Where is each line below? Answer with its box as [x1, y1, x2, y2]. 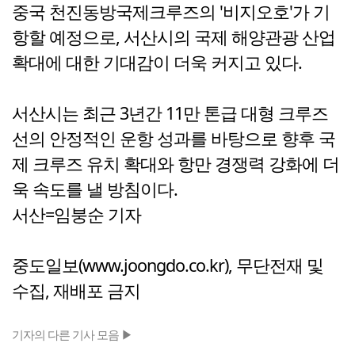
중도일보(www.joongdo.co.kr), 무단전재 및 [12, 254, 323, 277]
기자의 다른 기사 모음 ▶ [12, 326, 132, 343]
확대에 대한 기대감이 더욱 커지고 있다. [12, 51, 302, 74]
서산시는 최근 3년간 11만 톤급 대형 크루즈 [12, 101, 328, 125]
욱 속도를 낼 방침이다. [12, 177, 177, 201]
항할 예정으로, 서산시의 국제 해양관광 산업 [12, 25, 335, 49]
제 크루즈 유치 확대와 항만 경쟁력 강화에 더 [12, 152, 339, 176]
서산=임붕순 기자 [12, 203, 141, 227]
